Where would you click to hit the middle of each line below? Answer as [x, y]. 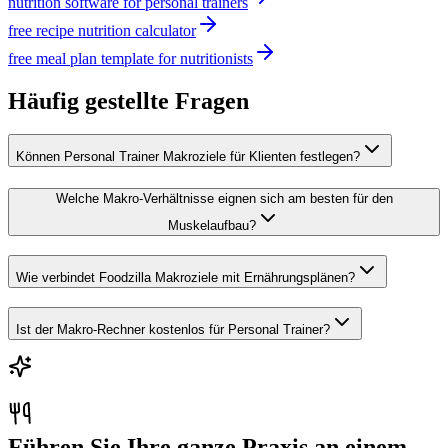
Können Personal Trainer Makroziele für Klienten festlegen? [188, 157]
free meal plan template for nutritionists [130, 58]
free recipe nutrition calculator [102, 30]
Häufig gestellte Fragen [128, 100]
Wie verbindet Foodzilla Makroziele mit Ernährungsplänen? [185, 277]
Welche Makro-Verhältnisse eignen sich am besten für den [224, 199]
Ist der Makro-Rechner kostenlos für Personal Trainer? [173, 329]
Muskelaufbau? [212, 226]
